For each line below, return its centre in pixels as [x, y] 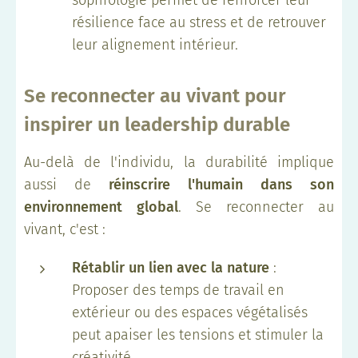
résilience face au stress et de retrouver [199, 22]
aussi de [66, 184]
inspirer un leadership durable [157, 124]
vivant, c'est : [65, 229]
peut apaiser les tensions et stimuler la [198, 334]
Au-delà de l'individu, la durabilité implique [179, 162]
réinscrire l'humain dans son [221, 184]
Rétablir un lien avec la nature [171, 267]
